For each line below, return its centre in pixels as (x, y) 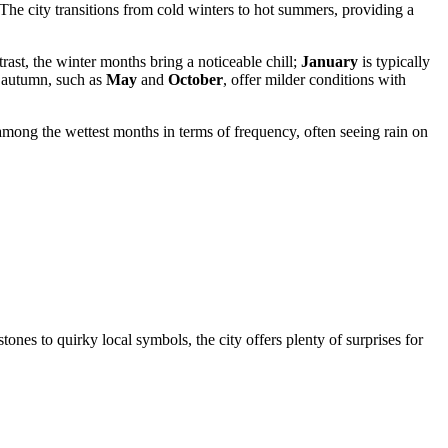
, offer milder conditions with (314, 80)
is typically (394, 62)
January (329, 62)
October (195, 80)
